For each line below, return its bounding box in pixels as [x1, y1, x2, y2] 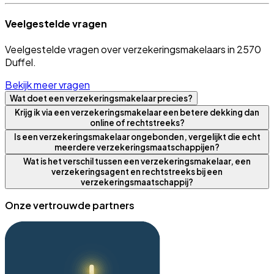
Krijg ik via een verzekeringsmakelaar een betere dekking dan [15, 107, 259, 118]
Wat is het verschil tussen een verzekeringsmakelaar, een [23, 156, 251, 167]
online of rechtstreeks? [89, 117, 185, 128]
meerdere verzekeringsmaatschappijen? [54, 142, 220, 153]
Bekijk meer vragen [5, 78, 90, 92]
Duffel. [5, 56, 36, 69]
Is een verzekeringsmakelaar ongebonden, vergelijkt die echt [13, 131, 261, 143]
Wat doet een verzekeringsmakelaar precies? [10, 93, 193, 104]
